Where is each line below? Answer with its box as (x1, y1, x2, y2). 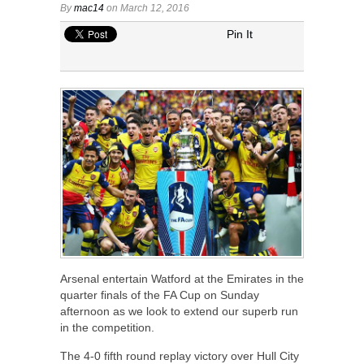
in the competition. (60, 321, 154, 335)
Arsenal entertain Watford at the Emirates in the (60, 272, 304, 286)
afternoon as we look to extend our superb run (60, 305, 298, 318)
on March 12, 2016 (104, 2, 189, 14)
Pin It (227, 27, 253, 41)
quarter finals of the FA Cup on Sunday (60, 288, 259, 302)
